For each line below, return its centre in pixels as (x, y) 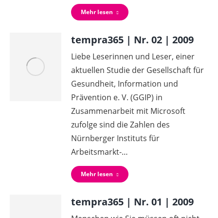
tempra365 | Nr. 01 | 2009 (133, 202)
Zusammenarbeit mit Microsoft (128, 111)
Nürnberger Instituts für (116, 138)
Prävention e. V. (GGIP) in (117, 97)
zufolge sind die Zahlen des (121, 125)
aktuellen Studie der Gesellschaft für (138, 70)
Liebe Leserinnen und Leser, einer (133, 56)
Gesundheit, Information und (125, 84)
